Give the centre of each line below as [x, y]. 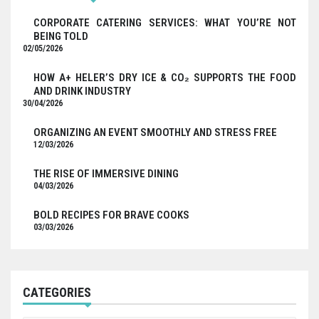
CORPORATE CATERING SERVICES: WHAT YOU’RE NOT [165, 22]
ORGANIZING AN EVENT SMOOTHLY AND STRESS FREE [155, 132]
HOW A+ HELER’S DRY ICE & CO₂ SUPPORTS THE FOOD [165, 77]
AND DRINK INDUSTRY [82, 91]
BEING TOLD [61, 36]
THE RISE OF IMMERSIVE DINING [106, 173]
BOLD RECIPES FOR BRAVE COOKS [111, 215]
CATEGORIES [57, 292]
